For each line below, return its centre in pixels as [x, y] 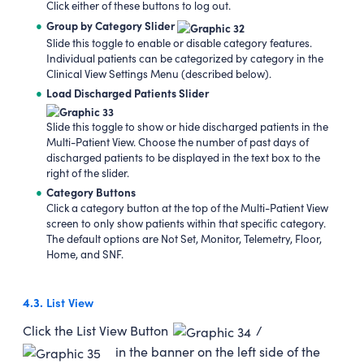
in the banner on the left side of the [216, 352]
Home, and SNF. [85, 255]
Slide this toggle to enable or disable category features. [180, 43]
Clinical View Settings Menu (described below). [159, 74]
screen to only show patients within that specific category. [186, 224]
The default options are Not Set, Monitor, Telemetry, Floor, [184, 239]
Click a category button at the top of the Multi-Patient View [188, 208]
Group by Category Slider [112, 26]
